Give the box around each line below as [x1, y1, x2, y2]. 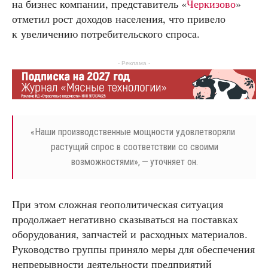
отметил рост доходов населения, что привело [12, 11, 226, 26]
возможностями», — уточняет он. [71, 156, 198, 168]
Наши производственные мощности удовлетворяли [34, 126, 235, 138]
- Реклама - [118, 59, 150, 66]
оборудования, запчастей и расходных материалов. [12, 227, 248, 242]
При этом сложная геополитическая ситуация [12, 197, 223, 212]
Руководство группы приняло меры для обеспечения [12, 242, 255, 257]
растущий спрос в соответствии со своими [51, 141, 218, 153]
